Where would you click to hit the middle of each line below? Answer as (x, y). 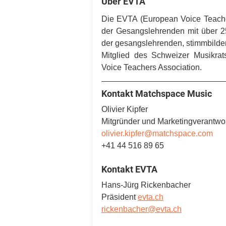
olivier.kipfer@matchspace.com (157, 134)
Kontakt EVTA (129, 169)
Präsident (120, 197)
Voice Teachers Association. (153, 68)
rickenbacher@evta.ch (142, 209)
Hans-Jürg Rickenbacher (146, 185)
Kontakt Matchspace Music (157, 94)
